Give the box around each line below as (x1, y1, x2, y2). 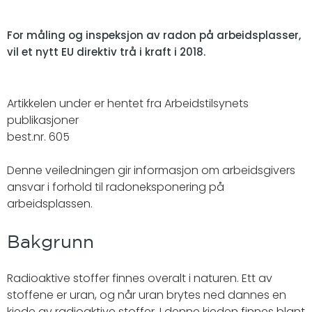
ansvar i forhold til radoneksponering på (7, 179, 224, 195)
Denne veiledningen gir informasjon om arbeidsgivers (7, 162, 295, 178)
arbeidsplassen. (7, 196, 93, 212)
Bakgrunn (7, 231, 94, 251)
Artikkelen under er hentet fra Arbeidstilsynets (7, 95, 249, 111)
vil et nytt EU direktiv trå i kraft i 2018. (7, 45, 205, 59)
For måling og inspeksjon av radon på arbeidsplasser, (7, 28, 301, 42)
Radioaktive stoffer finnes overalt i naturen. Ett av (7, 270, 272, 286)
